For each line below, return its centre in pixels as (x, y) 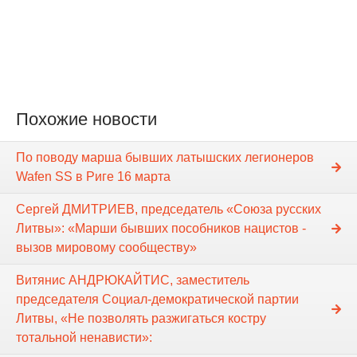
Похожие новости (86, 120)
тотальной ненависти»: (84, 337)
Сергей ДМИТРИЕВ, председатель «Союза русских (169, 209)
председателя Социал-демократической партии (157, 299)
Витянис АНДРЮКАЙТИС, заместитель (133, 280)
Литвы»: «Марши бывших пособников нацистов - (161, 228)
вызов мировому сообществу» (106, 247)
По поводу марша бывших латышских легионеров (165, 157)
